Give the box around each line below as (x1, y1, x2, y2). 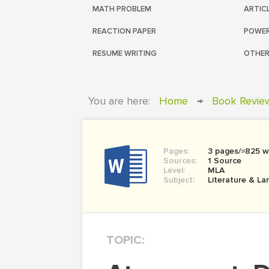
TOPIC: (106, 233, 144, 247)
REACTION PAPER (92, 26, 156, 36)
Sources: (163, 156, 197, 166)
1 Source (208, 156, 241, 166)
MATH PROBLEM (92, 4, 151, 14)
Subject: (163, 175, 195, 185)
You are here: (88, 94, 150, 107)
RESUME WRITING (92, 49, 157, 58)
